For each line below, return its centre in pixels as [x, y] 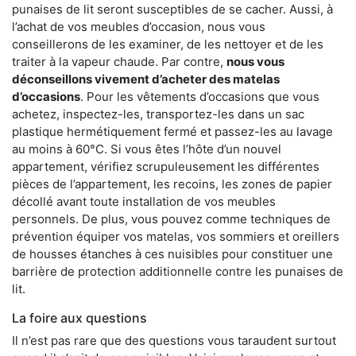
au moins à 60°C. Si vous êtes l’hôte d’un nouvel [147, 149]
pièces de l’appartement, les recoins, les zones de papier [172, 184]
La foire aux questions [79, 318]
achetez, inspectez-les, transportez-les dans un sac [158, 114]
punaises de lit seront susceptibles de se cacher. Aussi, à [172, 10]
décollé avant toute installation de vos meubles [144, 202]
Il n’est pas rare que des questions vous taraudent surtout [174, 341]
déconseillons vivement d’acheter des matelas [146, 79]
